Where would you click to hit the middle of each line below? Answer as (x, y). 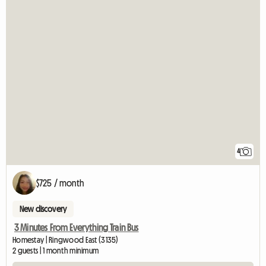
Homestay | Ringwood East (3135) (66, 240)
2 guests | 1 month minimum (56, 251)
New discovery (43, 209)
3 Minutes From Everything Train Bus (77, 228)
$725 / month (60, 183)
